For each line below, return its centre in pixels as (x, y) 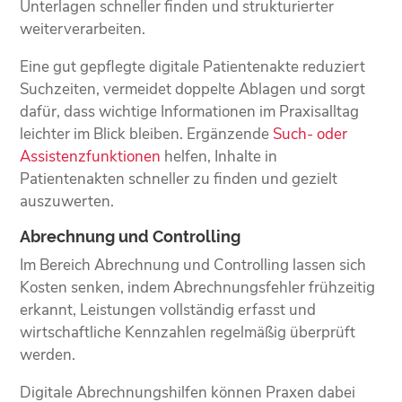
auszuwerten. (67, 201)
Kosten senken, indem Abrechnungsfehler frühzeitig (198, 287)
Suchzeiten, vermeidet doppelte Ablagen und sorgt (193, 89)
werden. (48, 354)
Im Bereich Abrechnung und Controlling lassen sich (193, 265)
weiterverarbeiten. (83, 29)
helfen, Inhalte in (219, 156)
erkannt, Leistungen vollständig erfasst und (168, 310)
